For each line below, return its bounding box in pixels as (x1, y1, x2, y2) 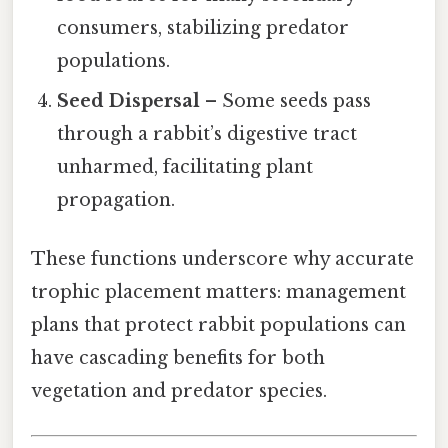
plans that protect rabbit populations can (31, 314, 406, 337)
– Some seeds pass (200, 90, 372, 113)
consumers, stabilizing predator (57, 17, 350, 40)
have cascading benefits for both (31, 347, 325, 370)
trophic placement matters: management (31, 281, 406, 304)
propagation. (57, 189, 176, 212)
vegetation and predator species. (31, 380, 327, 403)
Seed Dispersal (57, 90, 201, 113)
